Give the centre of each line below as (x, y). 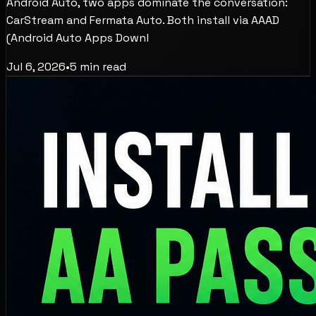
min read (102, 67)
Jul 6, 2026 (36, 67)
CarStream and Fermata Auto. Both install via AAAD (143, 20)
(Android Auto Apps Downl (78, 38)
